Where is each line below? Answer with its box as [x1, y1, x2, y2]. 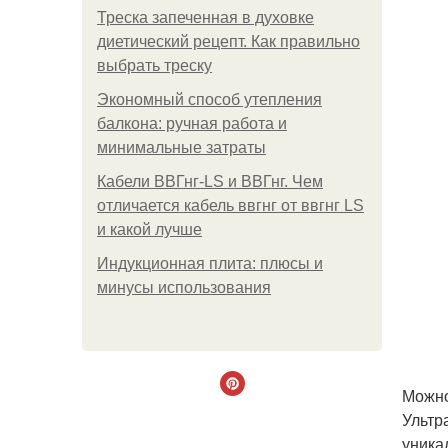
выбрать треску [97, 57, 212, 74]
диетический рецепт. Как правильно [97, 33, 360, 50]
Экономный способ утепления [97, 91, 322, 108]
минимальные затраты [97, 139, 266, 156]
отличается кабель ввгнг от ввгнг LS [97, 197, 364, 214]
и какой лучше [97, 221, 202, 238]
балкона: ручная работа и [97, 115, 287, 132]
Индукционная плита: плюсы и [97, 255, 323, 272]
